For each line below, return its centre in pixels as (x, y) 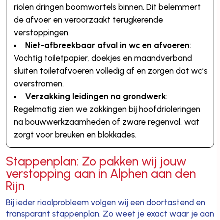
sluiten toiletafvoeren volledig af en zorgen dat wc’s (110, 70)
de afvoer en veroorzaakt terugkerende (88, 19)
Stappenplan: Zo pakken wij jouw (96, 161)
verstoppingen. (41, 32)
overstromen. (39, 83)
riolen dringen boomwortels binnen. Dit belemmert (107, 7)
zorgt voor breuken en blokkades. (75, 134)
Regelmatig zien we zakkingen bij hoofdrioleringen (107, 109)
